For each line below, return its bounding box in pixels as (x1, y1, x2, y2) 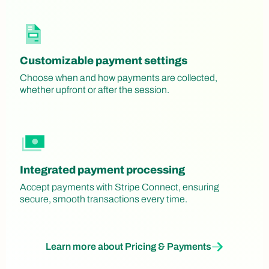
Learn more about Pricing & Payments (46, 241, 211, 252)
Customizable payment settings (20, 55, 187, 67)
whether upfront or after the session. (20, 85, 169, 95)
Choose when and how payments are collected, (20, 73, 217, 83)
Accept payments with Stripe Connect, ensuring (20, 182, 219, 193)
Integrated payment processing (20, 164, 185, 177)
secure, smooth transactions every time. (20, 194, 187, 205)
